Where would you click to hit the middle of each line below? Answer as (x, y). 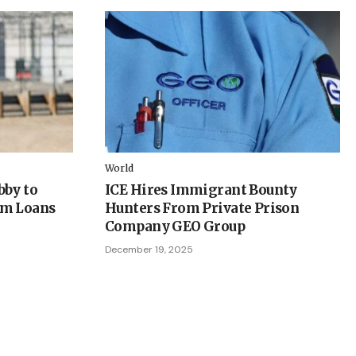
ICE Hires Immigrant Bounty (201, 190)
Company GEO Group (175, 226)
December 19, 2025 (149, 249)
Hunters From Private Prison (202, 208)
